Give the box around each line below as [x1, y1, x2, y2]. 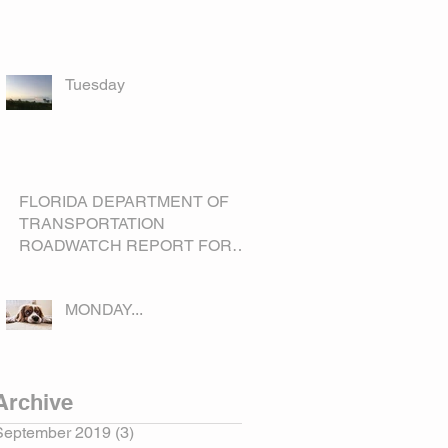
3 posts [134, 423, 185, 442]
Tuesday [65, 75, 125, 95]
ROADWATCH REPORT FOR [19, 236, 232, 256]
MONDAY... [65, 300, 143, 320]
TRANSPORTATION [19, 214, 165, 234]
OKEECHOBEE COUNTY [19, 258, 206, 278]
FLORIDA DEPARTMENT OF [19, 192, 229, 212]
